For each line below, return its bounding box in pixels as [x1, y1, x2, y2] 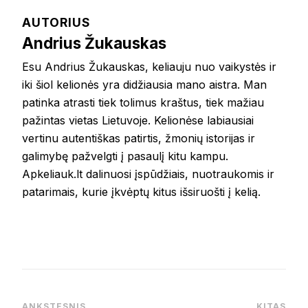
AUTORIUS [22, 15, 91, 30]
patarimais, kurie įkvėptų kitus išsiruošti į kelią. [22, 185, 261, 199]
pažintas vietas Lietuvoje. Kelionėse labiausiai [22, 113, 254, 128]
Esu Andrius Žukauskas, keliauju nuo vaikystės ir [22, 60, 276, 74]
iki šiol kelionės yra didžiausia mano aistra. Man [22, 78, 267, 92]
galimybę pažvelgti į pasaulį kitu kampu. [22, 149, 228, 164]
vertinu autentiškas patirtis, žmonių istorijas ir [22, 131, 255, 146]
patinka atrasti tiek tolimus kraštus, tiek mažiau [22, 96, 264, 110]
